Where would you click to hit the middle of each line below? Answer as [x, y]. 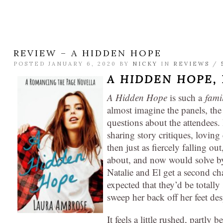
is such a [186, 98]
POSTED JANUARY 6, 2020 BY [73, 64]
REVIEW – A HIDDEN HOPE [88, 53]
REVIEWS [191, 64]
